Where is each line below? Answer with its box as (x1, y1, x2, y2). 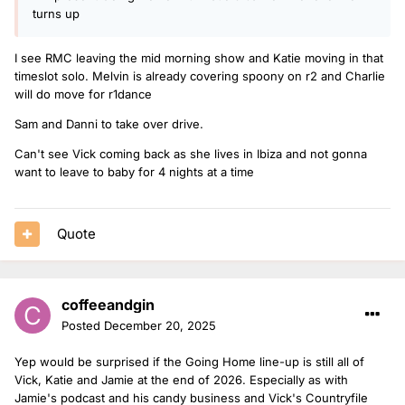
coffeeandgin (61, 295, 155, 314)
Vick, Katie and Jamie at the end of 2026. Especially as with (14, 372, 348, 387)
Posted (61, 317, 104, 333)
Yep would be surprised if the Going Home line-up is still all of (14, 353, 364, 369)
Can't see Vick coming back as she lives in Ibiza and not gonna (14, 146, 367, 161)
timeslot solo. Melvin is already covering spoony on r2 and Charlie (14, 68, 385, 83)
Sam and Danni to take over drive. (14, 116, 203, 131)
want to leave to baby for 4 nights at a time (14, 164, 254, 179)
